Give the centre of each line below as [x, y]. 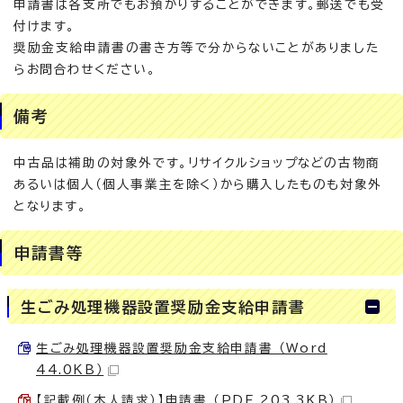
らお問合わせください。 [85, 69]
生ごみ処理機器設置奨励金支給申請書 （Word [182, 348]
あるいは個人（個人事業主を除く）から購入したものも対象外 [198, 184]
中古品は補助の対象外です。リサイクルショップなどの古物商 [197, 163]
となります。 [50, 206]
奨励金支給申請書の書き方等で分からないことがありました [197, 48]
